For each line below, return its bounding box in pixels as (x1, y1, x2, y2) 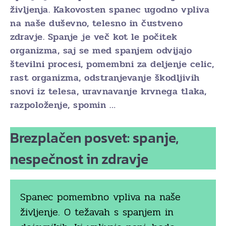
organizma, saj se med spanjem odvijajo (10, 43, 192, 58)
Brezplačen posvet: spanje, (10, 127, 179, 148)
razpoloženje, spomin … (10, 98, 116, 112)
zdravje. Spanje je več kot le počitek (10, 30, 178, 44)
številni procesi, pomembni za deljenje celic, (10, 57, 214, 71)
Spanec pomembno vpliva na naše (20, 189, 181, 205)
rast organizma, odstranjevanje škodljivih (10, 71, 200, 85)
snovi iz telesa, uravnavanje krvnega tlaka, (10, 84, 207, 98)
